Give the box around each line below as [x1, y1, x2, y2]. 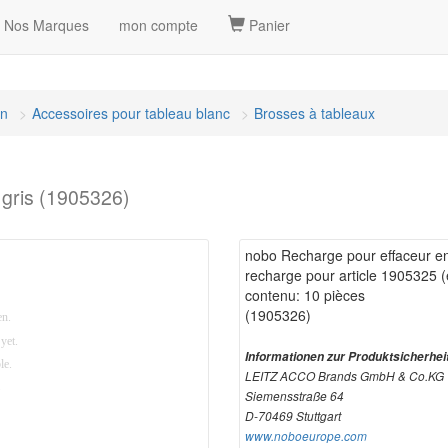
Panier [245, 15, 290, 35]
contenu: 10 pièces [245, 285, 365, 305]
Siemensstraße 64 [245, 388, 344, 404]
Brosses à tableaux [254, 103, 375, 123]
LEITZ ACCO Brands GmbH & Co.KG [245, 368, 444, 384]
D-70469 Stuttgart [245, 408, 341, 424]
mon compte [119, 15, 198, 35]
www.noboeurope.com [245, 428, 367, 444]
